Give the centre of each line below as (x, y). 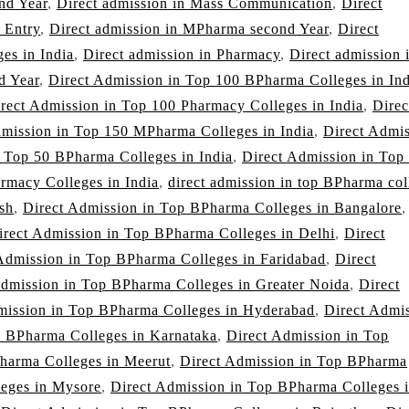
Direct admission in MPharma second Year (189, 29)
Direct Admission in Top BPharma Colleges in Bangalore (212, 208)
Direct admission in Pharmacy (182, 55)
